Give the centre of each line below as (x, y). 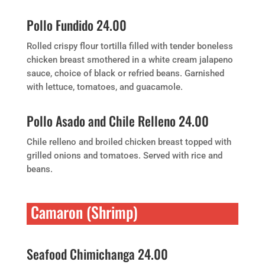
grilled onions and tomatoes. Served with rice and (124, 156)
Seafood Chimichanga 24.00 (97, 254)
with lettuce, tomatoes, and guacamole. (104, 87)
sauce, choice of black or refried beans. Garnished (125, 73)
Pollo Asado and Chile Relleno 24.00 (117, 121)
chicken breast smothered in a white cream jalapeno (130, 60)
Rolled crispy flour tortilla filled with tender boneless (130, 46)
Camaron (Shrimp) (84, 212)
